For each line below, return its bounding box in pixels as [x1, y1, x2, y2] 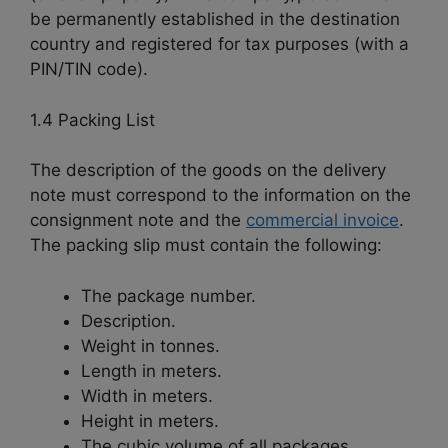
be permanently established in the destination [30, 9, 400, 30]
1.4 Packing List [30, 109, 155, 130]
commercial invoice [246, 210, 399, 231]
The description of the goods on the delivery [30, 160, 386, 181]
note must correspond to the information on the [30, 185, 411, 206]
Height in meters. [81, 410, 219, 431]
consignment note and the [30, 210, 246, 231]
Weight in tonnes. [81, 335, 220, 356]
